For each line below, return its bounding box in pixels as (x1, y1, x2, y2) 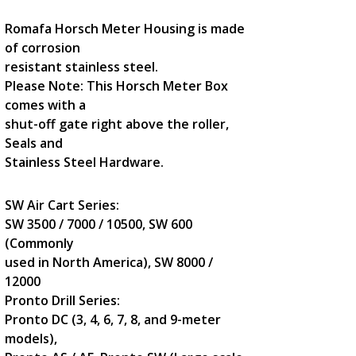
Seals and (4, 134, 63, 152)
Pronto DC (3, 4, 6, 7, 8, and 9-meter (4, 311, 221, 328)
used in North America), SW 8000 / (4, 253, 213, 271)
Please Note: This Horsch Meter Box (4, 77, 228, 95)
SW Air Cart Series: (4, 196, 119, 214)
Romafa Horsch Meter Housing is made (4, 20, 245, 37)
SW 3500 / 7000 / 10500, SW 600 (4, 215, 192, 233)
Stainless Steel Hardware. (4, 153, 164, 171)
